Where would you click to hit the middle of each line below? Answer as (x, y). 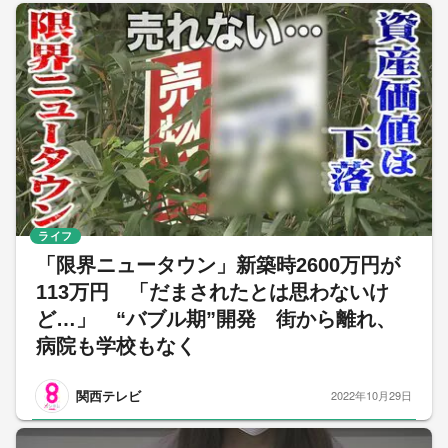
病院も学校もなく (116, 345)
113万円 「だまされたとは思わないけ (212, 291)
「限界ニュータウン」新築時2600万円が (218, 264)
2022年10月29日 (371, 395)
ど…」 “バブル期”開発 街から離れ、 (216, 318)
